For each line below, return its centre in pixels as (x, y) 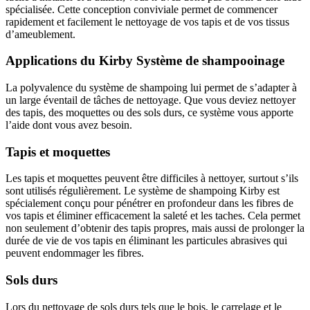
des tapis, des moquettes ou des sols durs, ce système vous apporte (149, 112)
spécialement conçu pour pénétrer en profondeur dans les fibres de (149, 203)
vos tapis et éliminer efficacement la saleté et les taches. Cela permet (153, 216)
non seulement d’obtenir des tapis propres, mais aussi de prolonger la (155, 228)
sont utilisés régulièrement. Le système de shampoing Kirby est (143, 191)
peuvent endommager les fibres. (75, 253)
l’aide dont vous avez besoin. (69, 125)
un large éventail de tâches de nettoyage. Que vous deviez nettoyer (151, 100)
